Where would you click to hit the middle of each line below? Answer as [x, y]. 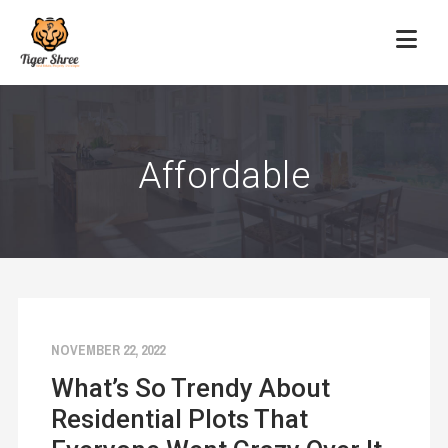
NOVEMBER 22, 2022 [107, 350]
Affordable [224, 176]
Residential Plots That [179, 419]
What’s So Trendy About [190, 388]
